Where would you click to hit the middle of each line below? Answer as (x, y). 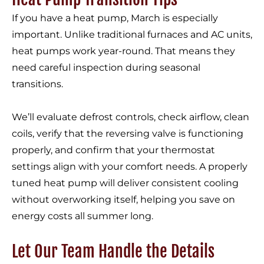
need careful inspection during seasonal (106, 68)
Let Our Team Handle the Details (113, 252)
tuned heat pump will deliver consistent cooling (125, 183)
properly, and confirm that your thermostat (113, 150)
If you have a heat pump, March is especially (115, 18)
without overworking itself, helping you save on (123, 200)
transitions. (37, 84)
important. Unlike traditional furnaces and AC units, (132, 35)
